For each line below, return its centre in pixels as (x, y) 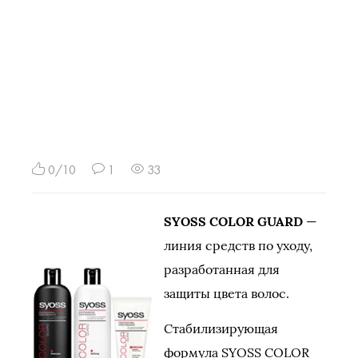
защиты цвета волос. (227, 293)
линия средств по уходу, (238, 245)
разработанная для (222, 269)
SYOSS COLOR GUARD (233, 221)
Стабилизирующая (221, 328)
